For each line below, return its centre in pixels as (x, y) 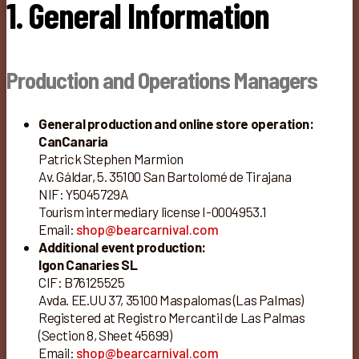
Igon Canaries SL (88, 265)
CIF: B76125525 (82, 282)
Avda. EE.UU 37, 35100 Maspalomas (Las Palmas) (171, 300)
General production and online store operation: (176, 124)
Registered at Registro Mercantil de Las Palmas (172, 318)
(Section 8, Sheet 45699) (105, 335)
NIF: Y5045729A (83, 194)
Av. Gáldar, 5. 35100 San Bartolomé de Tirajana (165, 177)
